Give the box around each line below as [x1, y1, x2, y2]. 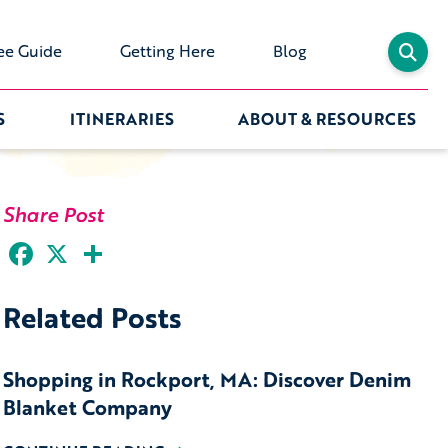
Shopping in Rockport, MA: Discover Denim [3, 364, 412, 394]
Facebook [37, 237, 88, 254]
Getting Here [119, 39, 215, 63]
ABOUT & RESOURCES [238, 106, 416, 131]
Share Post [3, 200, 105, 228]
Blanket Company [3, 392, 173, 422]
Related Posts [3, 296, 183, 338]
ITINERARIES [69, 106, 174, 131]
